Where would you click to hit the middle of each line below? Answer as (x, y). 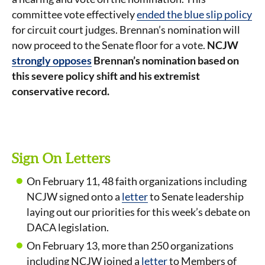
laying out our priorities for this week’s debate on (138, 212)
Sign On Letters (61, 158)
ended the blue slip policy (194, 14)
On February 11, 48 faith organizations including (137, 181)
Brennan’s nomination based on (165, 60)
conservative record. (61, 91)
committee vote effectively (74, 14)
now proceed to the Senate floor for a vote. (109, 45)
